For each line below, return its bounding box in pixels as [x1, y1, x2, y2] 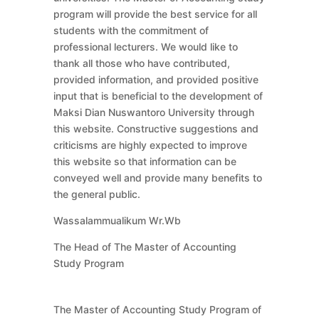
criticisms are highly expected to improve [53, 138, 247, 151]
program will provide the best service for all [53, 7, 257, 20]
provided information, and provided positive [53, 73, 258, 85]
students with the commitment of [53, 23, 209, 36]
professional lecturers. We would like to [53, 40, 238, 53]
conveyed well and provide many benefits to [53, 171, 262, 184]
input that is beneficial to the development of [53, 89, 263, 102]
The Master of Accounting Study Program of [53, 303, 261, 315]
